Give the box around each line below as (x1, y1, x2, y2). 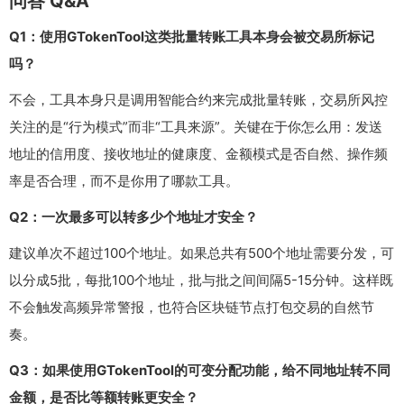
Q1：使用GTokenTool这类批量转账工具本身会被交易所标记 (9, 28, 374, 46)
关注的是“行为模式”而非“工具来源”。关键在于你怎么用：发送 (9, 118, 382, 136)
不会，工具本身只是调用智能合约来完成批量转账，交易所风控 (9, 91, 388, 109)
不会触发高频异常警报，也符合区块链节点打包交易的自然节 (9, 298, 374, 317)
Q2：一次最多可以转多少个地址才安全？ (9, 208, 258, 226)
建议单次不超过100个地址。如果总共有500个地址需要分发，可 (9, 244, 394, 262)
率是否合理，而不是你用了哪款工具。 (9, 172, 239, 190)
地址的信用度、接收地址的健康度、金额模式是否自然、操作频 (9, 145, 388, 163)
